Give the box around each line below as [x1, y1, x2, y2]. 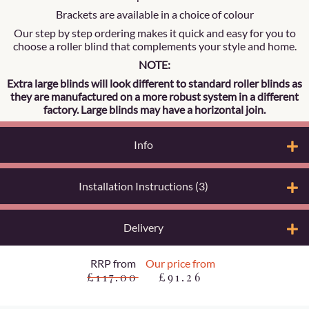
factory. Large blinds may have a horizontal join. [43, 102, 266, 116]
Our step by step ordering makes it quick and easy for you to [13, 26, 296, 39]
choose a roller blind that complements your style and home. [12, 39, 297, 52]
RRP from [90, 256, 136, 270]
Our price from [145, 256, 215, 270]
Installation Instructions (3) [79, 179, 208, 192]
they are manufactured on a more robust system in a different [10, 89, 299, 103]
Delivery [123, 220, 163, 234]
